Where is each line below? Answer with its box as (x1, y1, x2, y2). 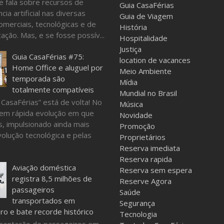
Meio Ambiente (119, 66, 171, 76)
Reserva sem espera (119, 165, 192, 175)
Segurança (119, 198, 155, 208)
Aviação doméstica (11, 162, 76, 172)
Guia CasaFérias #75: (11, 51, 84, 61)
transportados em (11, 195, 75, 205)
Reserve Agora (119, 176, 171, 186)
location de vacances (119, 55, 190, 65)
